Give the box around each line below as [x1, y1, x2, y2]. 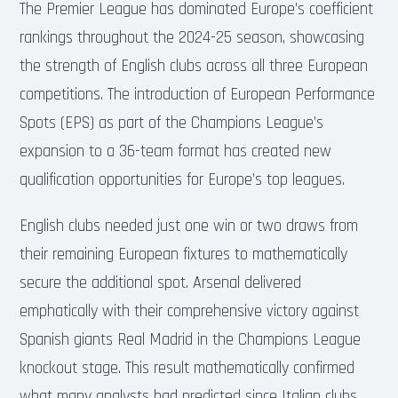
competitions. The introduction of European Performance [20, 84, 376, 105]
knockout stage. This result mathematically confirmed [20, 357, 355, 378]
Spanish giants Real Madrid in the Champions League [20, 329, 362, 350]
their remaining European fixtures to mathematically [20, 243, 348, 265]
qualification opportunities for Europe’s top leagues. [20, 169, 346, 190]
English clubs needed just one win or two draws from [20, 215, 359, 236]
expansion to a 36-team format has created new [20, 140, 332, 162]
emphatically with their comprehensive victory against [20, 300, 360, 322]
